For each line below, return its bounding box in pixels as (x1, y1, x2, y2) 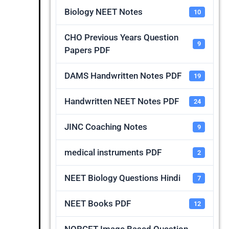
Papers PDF (64, 45, 110, 55)
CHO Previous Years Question (64, 32, 178, 42)
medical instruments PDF (64, 147, 162, 157)
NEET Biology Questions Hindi (64, 173, 180, 183)
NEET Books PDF (64, 198, 131, 209)
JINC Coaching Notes (64, 122, 147, 132)
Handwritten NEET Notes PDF (64, 96, 179, 106)
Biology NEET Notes (64, 7, 143, 17)
